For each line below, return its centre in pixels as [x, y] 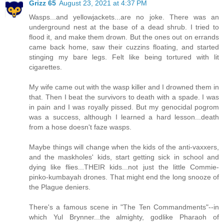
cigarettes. [45, 67]
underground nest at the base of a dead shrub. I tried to [124, 27]
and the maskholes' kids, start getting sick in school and [124, 157]
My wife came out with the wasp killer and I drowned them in [124, 87]
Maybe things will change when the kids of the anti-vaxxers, [124, 147]
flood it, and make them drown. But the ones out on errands [124, 37]
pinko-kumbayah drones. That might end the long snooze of [124, 177]
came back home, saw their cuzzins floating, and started [124, 47]
